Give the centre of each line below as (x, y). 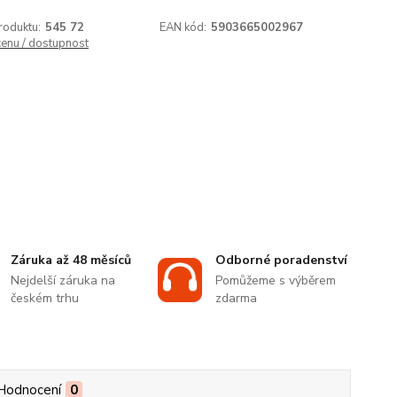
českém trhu (45, 299)
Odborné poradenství (281, 261)
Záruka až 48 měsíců (71, 261)
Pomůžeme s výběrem (275, 281)
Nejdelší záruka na (63, 281)
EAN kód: (183, 27)
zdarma (236, 299)
